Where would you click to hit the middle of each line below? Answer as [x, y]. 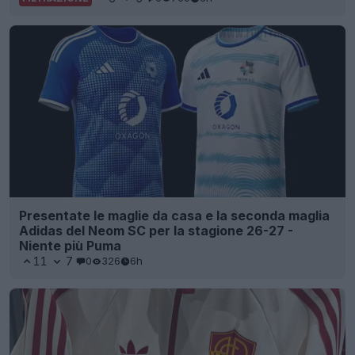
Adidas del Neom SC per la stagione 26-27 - [156, 230]
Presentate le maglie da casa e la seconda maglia [174, 215]
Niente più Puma [70, 245]
